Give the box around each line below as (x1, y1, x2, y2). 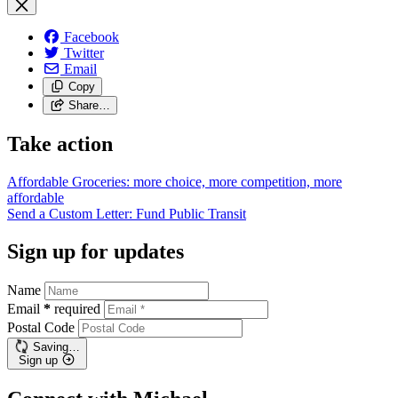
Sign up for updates (7, 239, 184, 263)
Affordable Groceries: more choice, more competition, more (7, 173, 342, 189)
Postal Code (7, 319, 75, 335)
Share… (68, 99, 110, 112)
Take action (7, 131, 113, 155)
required (54, 300, 100, 316)
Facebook (64, 29, 119, 44)
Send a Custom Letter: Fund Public (7, 205, 208, 221)
